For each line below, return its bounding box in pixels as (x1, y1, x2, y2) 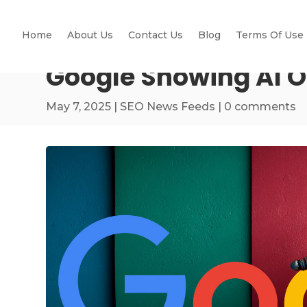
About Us (67, 28, 113, 41)
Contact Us (128, 28, 183, 41)
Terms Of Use (236, 28, 304, 41)
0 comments (224, 99, 297, 113)
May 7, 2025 (46, 99, 112, 113)
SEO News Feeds (120, 99, 216, 113)
